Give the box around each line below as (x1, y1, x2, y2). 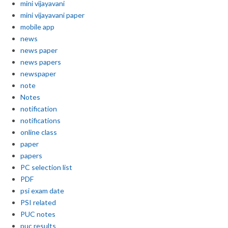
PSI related (20, 197, 56, 207)
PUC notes (20, 209, 55, 218)
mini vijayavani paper (20, 10, 84, 19)
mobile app (20, 22, 54, 31)
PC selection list (20, 162, 72, 172)
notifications (20, 116, 61, 125)
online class (20, 127, 57, 136)
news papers (20, 57, 61, 66)
